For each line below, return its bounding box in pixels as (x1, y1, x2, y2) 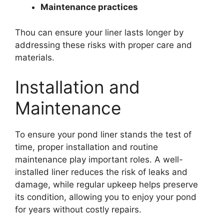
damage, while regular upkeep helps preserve (15, 179, 198, 190)
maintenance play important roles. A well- (15, 154, 183, 165)
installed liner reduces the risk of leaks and (15, 167, 187, 177)
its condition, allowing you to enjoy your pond (15, 192, 196, 202)
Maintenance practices (40, 2, 138, 12)
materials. (15, 52, 54, 62)
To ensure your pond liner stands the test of (15, 129, 191, 140)
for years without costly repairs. (15, 204, 141, 215)
